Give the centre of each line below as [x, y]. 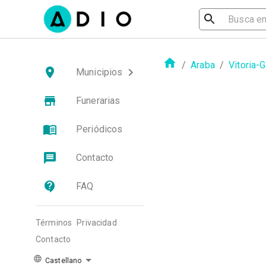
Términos [54, 223]
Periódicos [99, 129]
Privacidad [97, 223]
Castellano [63, 261]
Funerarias [98, 101]
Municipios [99, 72]
